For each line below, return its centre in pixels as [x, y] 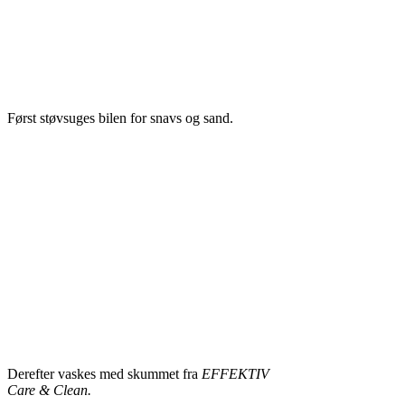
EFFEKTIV [235, 374]
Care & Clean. [49, 390]
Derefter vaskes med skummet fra [104, 374]
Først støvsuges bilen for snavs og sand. [120, 118]
